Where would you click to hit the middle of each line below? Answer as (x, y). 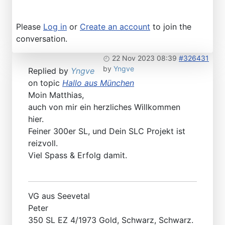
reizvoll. (43, 143)
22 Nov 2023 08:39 (144, 58)
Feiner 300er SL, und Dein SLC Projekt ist (107, 131)
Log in (55, 26)
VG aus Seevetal (59, 196)
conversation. (42, 38)
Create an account (115, 26)
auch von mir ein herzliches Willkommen (104, 107)
